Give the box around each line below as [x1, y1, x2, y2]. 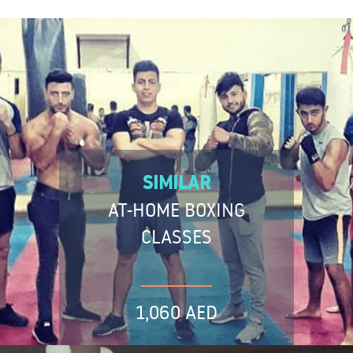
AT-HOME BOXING [108, 197, 245, 222]
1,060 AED [136, 299, 217, 325]
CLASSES [141, 224, 212, 249]
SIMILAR [143, 169, 210, 196]
